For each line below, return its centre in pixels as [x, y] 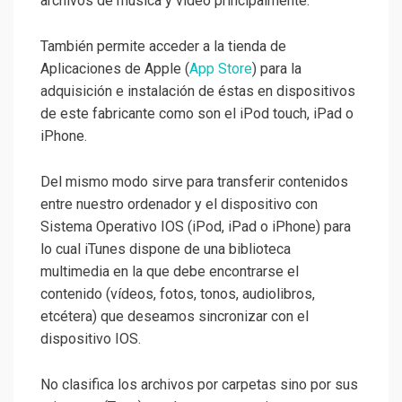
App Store [221, 69]
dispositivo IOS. [91, 339]
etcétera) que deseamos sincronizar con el [175, 317]
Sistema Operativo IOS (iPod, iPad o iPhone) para [196, 227]
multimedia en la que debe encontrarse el [170, 272]
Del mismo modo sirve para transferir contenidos [194, 182]
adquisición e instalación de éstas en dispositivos [198, 92]
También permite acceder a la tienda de [163, 47]
